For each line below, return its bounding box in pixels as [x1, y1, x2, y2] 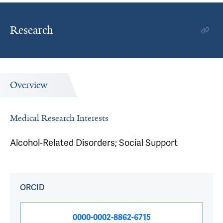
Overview [10, 79, 47, 91]
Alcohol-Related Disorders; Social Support [10, 137, 178, 148]
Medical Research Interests [10, 112, 109, 123]
